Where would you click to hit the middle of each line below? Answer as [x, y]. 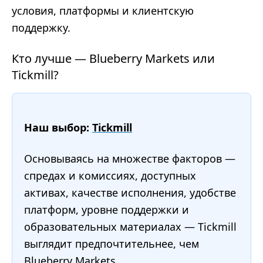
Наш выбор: [58, 127]
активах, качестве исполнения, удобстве [130, 193]
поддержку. [41, 28]
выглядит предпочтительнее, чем [112, 244]
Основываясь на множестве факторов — [130, 159]
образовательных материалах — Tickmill [130, 227]
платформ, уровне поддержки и [107, 210]
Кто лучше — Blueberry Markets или [113, 58]
